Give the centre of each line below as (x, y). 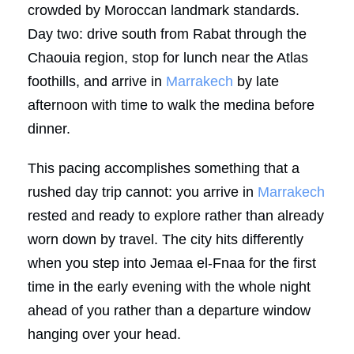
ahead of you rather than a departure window (169, 310)
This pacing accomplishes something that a (164, 168)
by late (256, 81)
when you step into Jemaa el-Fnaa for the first (172, 263)
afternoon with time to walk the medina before (171, 105)
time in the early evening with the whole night (169, 286)
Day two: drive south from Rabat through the (167, 34)
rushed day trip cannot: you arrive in (143, 192)
